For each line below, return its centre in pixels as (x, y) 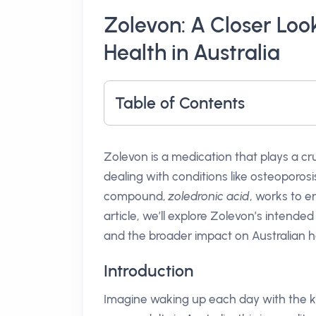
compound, (136, 196)
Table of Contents (180, 103)
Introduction (148, 271)
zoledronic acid (209, 196)
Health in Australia (192, 53)
